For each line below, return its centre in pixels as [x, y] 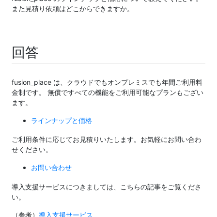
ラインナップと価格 [62, 120]
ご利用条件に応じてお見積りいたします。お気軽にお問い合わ [107, 139]
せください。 [32, 150]
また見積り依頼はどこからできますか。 [73, 8]
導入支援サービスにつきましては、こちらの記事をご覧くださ [107, 186]
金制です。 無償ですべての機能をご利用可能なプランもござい [108, 92]
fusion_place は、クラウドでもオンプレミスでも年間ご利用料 [107, 82]
